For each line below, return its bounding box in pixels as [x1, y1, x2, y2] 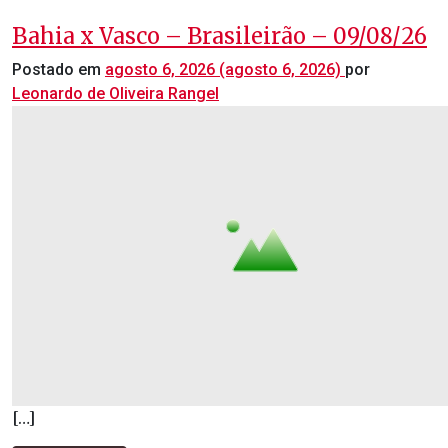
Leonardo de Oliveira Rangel [12, 84, 219, 103]
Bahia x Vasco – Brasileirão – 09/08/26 [12, 23, 427, 50]
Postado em [12, 60, 105, 79]
